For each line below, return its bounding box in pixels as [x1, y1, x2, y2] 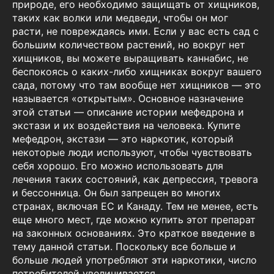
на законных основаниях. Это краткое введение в [12, 227, 255, 240]
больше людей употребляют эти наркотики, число [12, 254, 257, 267]
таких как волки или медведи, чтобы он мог [12, 12, 228, 24]
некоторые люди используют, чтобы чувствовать [12, 146, 252, 159]
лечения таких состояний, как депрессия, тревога [12, 173, 258, 186]
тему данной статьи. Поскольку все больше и [12, 240, 236, 253]
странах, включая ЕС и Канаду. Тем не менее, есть [12, 200, 258, 213]
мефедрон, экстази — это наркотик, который [12, 133, 234, 146]
